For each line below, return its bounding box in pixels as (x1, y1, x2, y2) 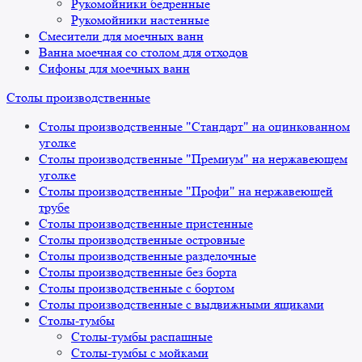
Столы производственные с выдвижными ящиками (39, 297, 324, 313)
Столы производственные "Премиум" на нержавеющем (39, 151, 347, 167)
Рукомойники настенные (71, 12, 209, 28)
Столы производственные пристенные (39, 216, 253, 232)
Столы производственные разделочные (39, 248, 256, 264)
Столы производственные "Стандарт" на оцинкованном (39, 119, 350, 135)
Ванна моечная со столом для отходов (39, 44, 248, 61)
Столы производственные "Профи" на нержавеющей (39, 183, 333, 200)
